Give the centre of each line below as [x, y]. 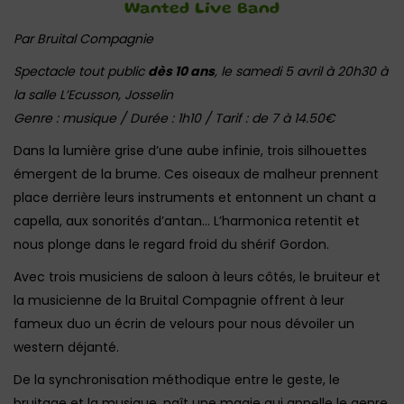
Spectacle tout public [81, 71]
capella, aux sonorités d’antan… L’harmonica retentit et [187, 221]
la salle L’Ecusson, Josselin [93, 95]
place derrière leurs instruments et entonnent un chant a [195, 197]
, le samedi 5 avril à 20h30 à [301, 71]
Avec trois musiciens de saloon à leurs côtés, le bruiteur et [197, 277]
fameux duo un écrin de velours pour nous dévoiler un [184, 324]
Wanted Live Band [202, 9]
